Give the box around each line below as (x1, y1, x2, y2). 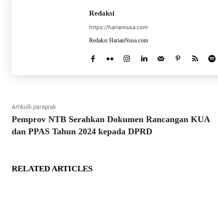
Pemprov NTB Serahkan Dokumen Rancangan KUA (12, 114, 210, 125)
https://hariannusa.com (89, 24, 148, 31)
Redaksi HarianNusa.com (89, 37, 148, 44)
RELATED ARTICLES (12, 164, 92, 174)
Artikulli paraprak (12, 104, 56, 111)
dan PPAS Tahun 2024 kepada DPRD (12, 127, 152, 137)
